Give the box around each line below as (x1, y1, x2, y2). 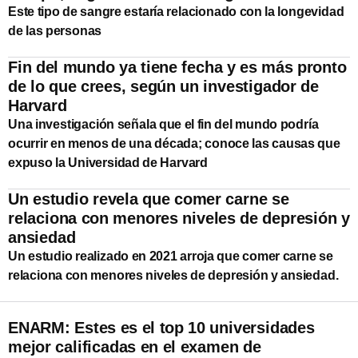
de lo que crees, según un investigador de (8, 77, 319, 95)
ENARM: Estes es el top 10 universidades (8, 318, 315, 336)
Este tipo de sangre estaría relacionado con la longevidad (8, 4, 344, 18)
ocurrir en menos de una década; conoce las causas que (8, 136, 340, 150)
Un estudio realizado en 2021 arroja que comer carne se (8, 249, 333, 263)
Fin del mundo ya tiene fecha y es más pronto (8, 58, 347, 76)
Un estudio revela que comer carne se (8, 189, 289, 208)
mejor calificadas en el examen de (8, 337, 261, 356)
